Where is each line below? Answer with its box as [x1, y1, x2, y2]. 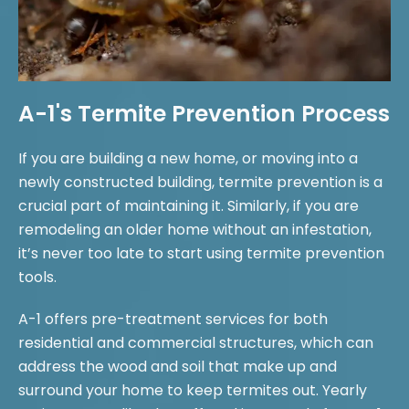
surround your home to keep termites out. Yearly [18, 380, 367, 401]
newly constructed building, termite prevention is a [18, 172, 383, 193]
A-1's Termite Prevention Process [18, 98, 390, 130]
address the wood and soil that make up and [18, 356, 337, 377]
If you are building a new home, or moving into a [18, 148, 358, 169]
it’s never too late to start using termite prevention [18, 243, 384, 264]
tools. [18, 267, 57, 288]
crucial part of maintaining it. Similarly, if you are [18, 195, 359, 216]
